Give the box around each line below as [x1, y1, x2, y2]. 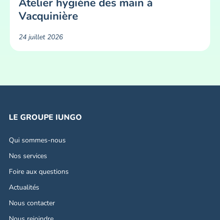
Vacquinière [18, 9, 78, 24]
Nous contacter [8, 198, 55, 208]
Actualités [8, 182, 39, 192]
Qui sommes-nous [8, 135, 66, 145]
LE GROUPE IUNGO [8, 111, 82, 123]
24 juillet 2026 [18, 32, 63, 42]
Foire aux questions [8, 166, 69, 176]
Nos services [8, 151, 47, 161]
